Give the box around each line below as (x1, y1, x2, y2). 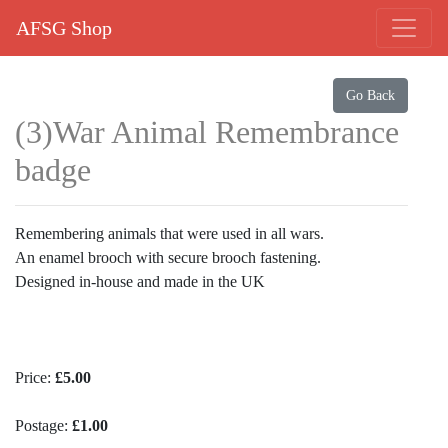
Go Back (346, 88, 395, 103)
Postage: (15, 417, 72, 434)
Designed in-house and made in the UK (15, 273, 265, 290)
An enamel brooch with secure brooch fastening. (15, 249, 321, 266)
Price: (15, 369, 55, 386)
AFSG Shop (16, 17, 112, 39)
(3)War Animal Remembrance (15, 114, 399, 150)
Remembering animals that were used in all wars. (15, 225, 324, 242)
